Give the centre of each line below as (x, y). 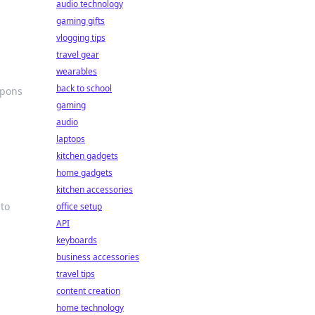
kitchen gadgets (87, 156)
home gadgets (84, 173)
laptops (71, 139)
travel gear (78, 54)
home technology (90, 308)
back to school (84, 88)
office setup (79, 206)
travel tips (76, 274)
